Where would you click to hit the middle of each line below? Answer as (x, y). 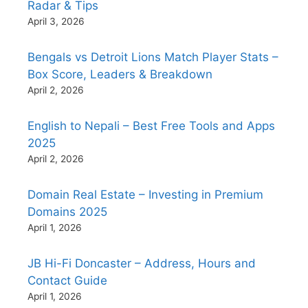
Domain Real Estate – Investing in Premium (145, 194)
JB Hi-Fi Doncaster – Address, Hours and (142, 263)
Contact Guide (67, 280)
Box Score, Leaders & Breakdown (120, 74)
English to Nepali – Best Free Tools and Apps (151, 125)
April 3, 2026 (56, 21)
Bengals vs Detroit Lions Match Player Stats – (153, 57)
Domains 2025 (67, 211)
